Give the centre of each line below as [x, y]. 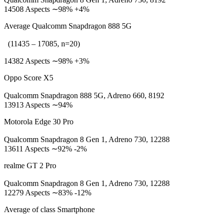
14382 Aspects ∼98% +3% [47, 61]
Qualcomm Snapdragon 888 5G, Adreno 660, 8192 [84, 95]
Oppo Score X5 [29, 78]
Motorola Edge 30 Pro [39, 122]
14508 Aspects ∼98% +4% [47, 9]
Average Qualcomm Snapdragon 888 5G [68, 26]
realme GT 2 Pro [30, 166]
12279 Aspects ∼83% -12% [48, 193]
